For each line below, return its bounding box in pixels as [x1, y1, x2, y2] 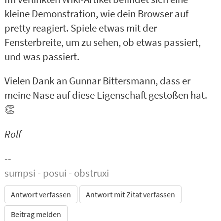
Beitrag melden [10, 209, 61, 220]
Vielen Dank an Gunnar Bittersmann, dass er [4, 74, 190, 88]
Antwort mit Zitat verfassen [85, 189, 175, 200]
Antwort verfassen [10, 189, 71, 200]
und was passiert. [4, 50, 79, 63]
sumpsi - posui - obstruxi [4, 166, 109, 180]
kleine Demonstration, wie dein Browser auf [4, 7, 188, 20]
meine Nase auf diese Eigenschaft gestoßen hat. [4, 89, 207, 102]
